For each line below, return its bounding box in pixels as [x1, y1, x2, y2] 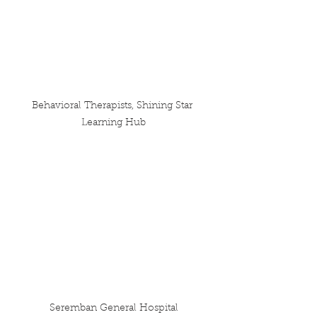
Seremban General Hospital [49, 303, 178, 313]
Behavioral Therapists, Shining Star [32, 101, 195, 112]
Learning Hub [81, 118, 146, 129]
